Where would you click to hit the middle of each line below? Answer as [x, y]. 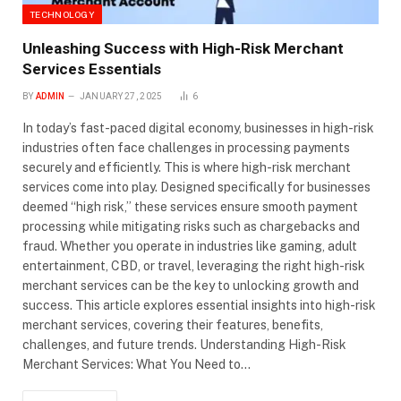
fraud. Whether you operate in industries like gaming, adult [190, 247]
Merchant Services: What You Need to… [137, 365]
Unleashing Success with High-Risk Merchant [183, 49]
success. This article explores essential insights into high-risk [199, 306]
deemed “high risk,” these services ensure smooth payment [190, 207]
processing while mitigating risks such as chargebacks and [191, 227]
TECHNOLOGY [62, 15]
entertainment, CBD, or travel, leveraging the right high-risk [194, 266]
